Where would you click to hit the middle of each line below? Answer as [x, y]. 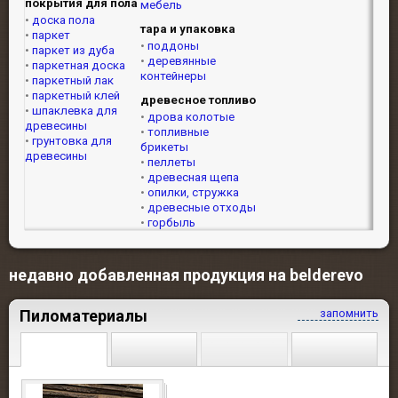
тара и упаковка [188, 29]
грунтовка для [72, 141]
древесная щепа [193, 177]
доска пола [64, 20]
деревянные [182, 61]
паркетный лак [73, 80]
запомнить [348, 313]
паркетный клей [76, 96]
